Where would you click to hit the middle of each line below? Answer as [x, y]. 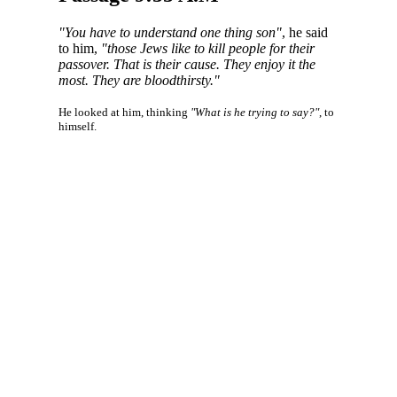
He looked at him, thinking [124, 113]
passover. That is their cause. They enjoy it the [187, 65]
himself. [77, 127]
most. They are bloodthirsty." [139, 81]
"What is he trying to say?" [254, 113]
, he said [304, 33]
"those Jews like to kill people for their [207, 49]
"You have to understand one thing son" [170, 33]
